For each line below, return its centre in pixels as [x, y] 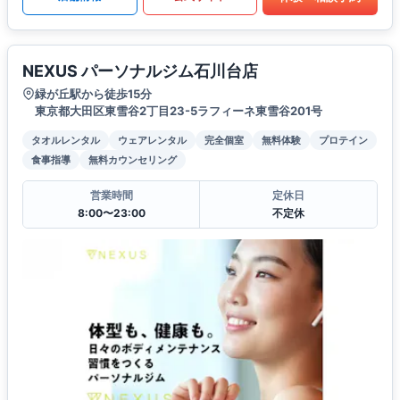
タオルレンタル [66, 141]
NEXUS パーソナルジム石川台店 [140, 71]
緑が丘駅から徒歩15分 [93, 94]
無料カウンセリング [133, 160]
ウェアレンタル [152, 141]
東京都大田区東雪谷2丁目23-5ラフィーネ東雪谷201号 [179, 111]
